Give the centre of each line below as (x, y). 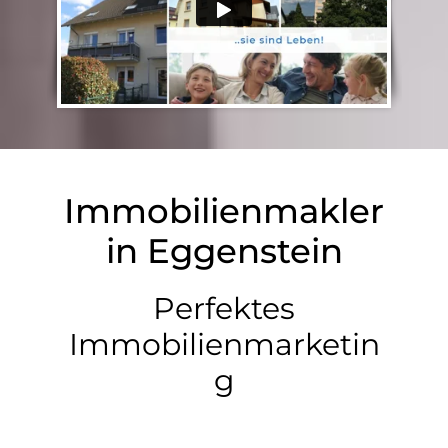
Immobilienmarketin (224, 344)
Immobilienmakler (224, 210)
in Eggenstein (224, 250)
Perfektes (224, 308)
